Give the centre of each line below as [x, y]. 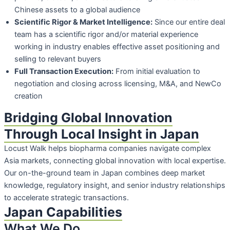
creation [28, 96]
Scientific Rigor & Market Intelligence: [83, 22]
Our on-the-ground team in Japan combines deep [92, 173]
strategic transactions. [90, 198]
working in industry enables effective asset [90, 46]
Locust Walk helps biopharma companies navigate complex [108, 149]
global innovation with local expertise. [160, 161]
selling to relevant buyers [58, 59]
